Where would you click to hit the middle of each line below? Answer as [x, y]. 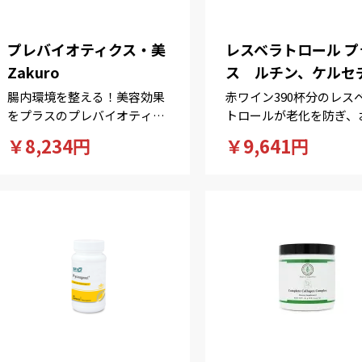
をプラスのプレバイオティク [86, 115]
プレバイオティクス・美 [87, 49]
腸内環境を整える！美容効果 [86, 97]
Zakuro [34, 72]
